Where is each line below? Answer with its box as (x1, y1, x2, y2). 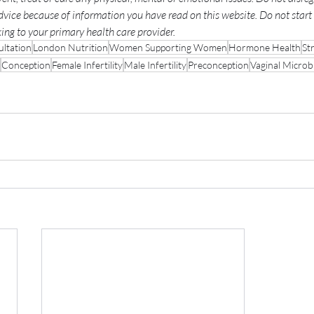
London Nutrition (33, 41, 108, 53)
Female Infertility (52, 58, 123, 71)
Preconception (188, 58, 249, 71)
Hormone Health (228, 41, 301, 53)
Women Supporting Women (109, 41, 227, 53)
